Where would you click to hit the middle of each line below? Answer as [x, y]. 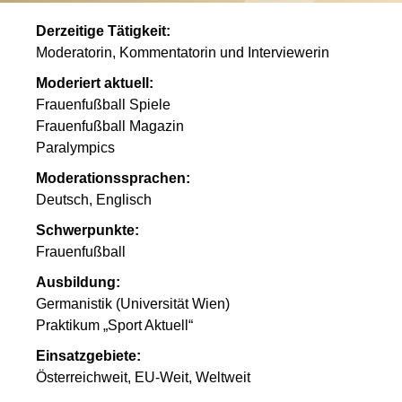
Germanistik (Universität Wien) [133, 304]
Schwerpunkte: [88, 230]
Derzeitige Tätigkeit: [104, 31]
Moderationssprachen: [114, 178]
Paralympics [76, 148]
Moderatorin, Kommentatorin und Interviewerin [183, 52]
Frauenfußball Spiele [104, 105]
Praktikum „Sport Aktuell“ [115, 325]
